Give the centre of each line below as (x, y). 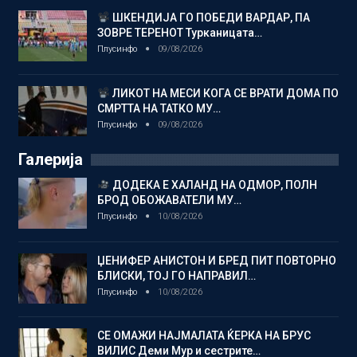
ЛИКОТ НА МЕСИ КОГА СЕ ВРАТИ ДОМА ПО (224, 93)
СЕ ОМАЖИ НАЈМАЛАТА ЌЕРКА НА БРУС (204, 336)
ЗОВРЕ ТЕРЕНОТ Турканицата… (180, 32)
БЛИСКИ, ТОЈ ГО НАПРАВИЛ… (177, 275)
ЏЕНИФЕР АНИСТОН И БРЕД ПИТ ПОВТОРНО (217, 260)
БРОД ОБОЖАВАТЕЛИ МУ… (169, 200)
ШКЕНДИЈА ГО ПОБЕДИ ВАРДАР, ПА (210, 17)
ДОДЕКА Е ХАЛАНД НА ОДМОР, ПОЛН (213, 184)
